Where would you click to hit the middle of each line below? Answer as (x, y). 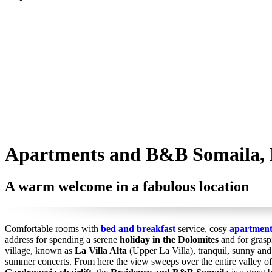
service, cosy (202, 229)
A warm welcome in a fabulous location (127, 187)
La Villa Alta (101, 251)
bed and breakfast (138, 229)
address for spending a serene (62, 240)
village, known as (40, 251)
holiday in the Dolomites (169, 240)
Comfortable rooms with (53, 229)
